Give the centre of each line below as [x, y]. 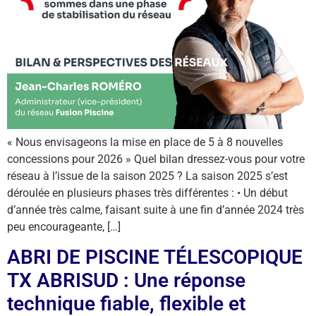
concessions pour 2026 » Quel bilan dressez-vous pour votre [156, 159]
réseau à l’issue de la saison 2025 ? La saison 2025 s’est [147, 176]
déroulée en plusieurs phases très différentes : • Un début [147, 193]
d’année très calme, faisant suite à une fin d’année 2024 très [156, 209]
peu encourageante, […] [64, 226]
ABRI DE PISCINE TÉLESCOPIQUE [155, 257]
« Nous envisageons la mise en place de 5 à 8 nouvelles [145, 142]
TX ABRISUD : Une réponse [126, 281]
